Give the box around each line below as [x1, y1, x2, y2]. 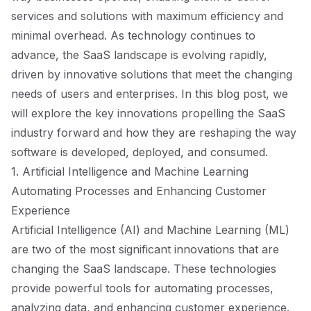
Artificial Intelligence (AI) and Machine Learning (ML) [11, 223, 289, 237]
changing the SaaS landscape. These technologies [11, 262, 276, 276]
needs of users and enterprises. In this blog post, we [11, 87, 288, 101]
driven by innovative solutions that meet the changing [11, 67, 292, 81]
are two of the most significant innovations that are [11, 242, 279, 256]
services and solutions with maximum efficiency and [11, 9, 283, 23]
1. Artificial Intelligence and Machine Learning [11, 165, 249, 178]
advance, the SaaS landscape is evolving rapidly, [11, 48, 267, 62]
